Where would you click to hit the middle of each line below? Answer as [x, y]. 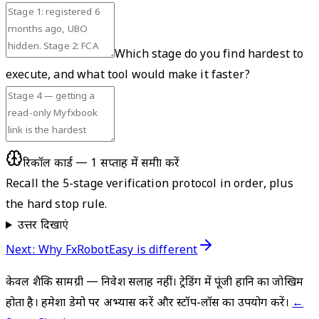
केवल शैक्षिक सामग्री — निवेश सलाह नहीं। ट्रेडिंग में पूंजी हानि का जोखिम [155, 283]
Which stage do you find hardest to [209, 56]
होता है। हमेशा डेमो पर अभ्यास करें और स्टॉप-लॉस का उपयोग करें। [148, 304]
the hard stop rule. [57, 206]
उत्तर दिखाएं [43, 226]
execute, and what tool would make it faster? [128, 76]
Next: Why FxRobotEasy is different [102, 251]
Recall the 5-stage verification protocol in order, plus [150, 185]
